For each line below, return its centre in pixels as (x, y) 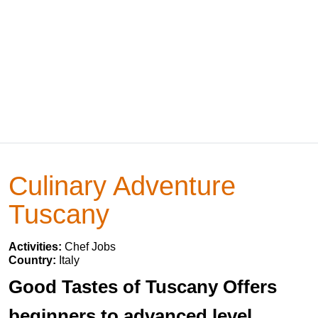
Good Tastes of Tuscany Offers (143, 287)
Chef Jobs (90, 247)
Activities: (37, 247)
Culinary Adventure (122, 186)
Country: (34, 260)
